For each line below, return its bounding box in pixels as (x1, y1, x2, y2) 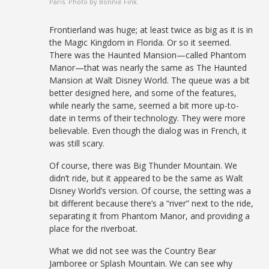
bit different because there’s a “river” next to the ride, (49, 197, 254, 209)
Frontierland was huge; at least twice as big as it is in (49, 23, 253, 35)
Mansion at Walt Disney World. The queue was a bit (49, 74, 250, 86)
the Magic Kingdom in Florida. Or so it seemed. (49, 36, 232, 48)
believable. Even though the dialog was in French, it (49, 124, 247, 136)
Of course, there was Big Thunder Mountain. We (49, 159, 238, 171)
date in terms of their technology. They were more (49, 112, 246, 124)
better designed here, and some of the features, (49, 86, 237, 98)
